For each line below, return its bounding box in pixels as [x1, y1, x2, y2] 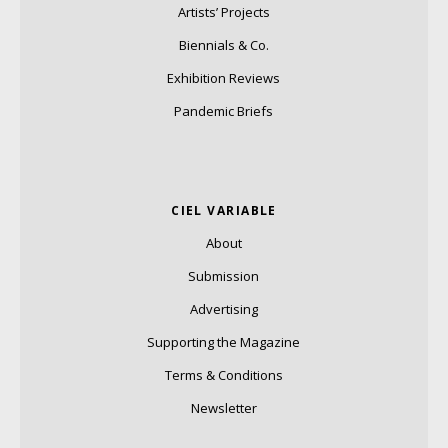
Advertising [189, 300, 258, 319]
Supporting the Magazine [147, 333, 301, 352]
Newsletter [190, 399, 257, 418]
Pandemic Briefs [174, 102, 274, 121]
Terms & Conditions [164, 366, 283, 385]
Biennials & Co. [178, 36, 269, 55]
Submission [188, 267, 260, 286]
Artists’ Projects [177, 3, 270, 22]
